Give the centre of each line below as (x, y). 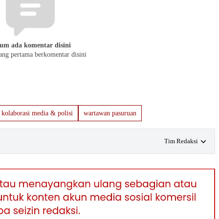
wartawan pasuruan (110, 113)
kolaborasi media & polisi (37, 113)
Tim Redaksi (181, 141)
